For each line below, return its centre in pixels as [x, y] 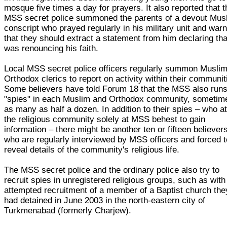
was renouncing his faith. [51, 48]
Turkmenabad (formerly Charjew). [68, 210]
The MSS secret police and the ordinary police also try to [112, 170]
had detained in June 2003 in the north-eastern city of [105, 200]
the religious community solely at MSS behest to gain [105, 119]
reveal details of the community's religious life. [92, 149]
